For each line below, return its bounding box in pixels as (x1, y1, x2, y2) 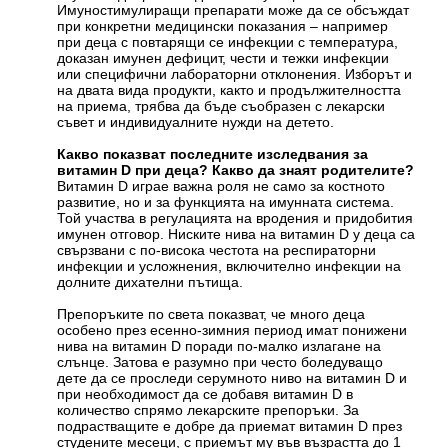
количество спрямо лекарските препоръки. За (57, 402, 360, 419)
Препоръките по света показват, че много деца (57, 306, 366, 323)
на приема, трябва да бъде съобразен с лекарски (57, 98, 386, 115)
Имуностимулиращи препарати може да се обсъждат (57, 2, 410, 19)
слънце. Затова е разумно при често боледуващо (57, 354, 384, 371)
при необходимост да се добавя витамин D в (57, 386, 354, 403)
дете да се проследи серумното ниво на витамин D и (57, 370, 408, 387)
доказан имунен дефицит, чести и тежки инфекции (57, 50, 390, 67)
